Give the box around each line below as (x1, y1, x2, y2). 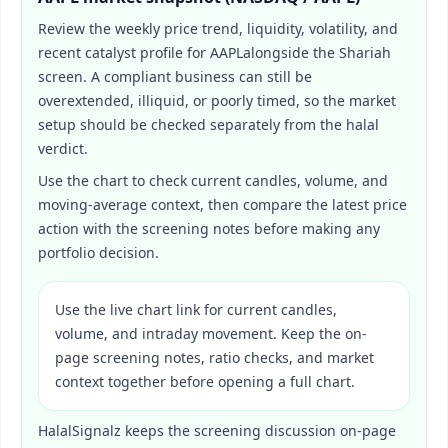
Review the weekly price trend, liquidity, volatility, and (38, 19, 398, 38)
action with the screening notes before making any (38, 219, 380, 238)
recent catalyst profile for (38, 43, 210, 62)
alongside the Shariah (243, 43, 391, 62)
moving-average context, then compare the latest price (38, 195, 407, 214)
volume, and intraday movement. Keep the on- (55, 324, 367, 343)
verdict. (38, 139, 88, 158)
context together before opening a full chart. (55, 372, 355, 391)
